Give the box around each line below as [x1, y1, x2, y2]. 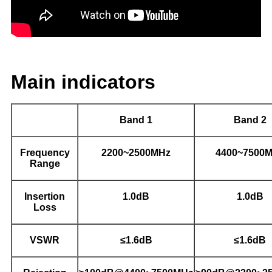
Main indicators [11, 70, 155, 93]
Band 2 [233, 114, 267, 125]
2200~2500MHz [101, 147, 171, 158]
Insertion [24, 191, 65, 202]
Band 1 [120, 114, 152, 125]
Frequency [19, 147, 70, 158]
